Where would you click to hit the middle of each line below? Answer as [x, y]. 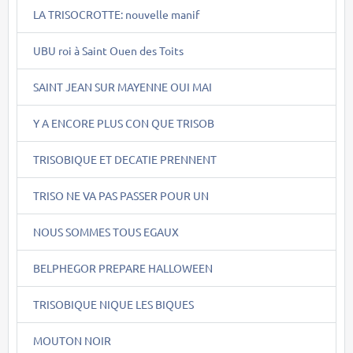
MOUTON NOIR [72, 340]
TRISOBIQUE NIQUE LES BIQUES [113, 304]
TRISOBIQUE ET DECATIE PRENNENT [125, 159]
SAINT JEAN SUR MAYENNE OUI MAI [123, 86]
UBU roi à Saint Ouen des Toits [108, 50]
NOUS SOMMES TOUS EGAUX [106, 231]
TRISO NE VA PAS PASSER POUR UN [121, 195]
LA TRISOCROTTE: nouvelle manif [116, 14]
